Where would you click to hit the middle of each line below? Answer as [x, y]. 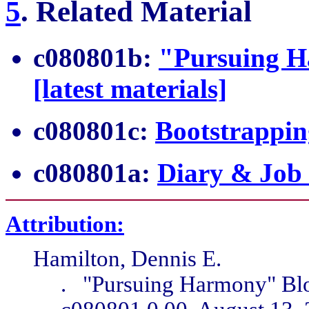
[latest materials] [130, 88]
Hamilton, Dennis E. [127, 258]
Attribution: [65, 224]
